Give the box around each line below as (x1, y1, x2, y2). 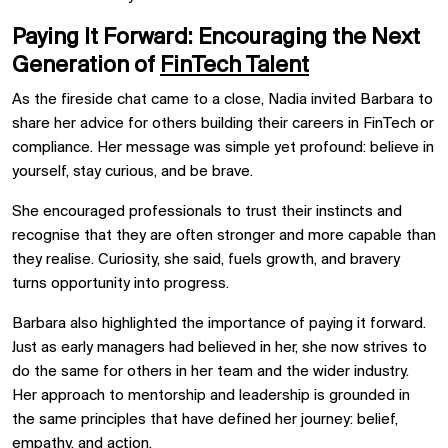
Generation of (12, 53, 160, 78)
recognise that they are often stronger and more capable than (12, 227, 436, 244)
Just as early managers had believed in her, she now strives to (12, 339, 427, 356)
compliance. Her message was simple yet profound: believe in (12, 139, 434, 156)
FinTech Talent (160, 53, 309, 78)
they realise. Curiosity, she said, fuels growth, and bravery (12, 251, 400, 268)
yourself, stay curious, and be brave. (12, 163, 253, 180)
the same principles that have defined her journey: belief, (12, 411, 398, 428)
